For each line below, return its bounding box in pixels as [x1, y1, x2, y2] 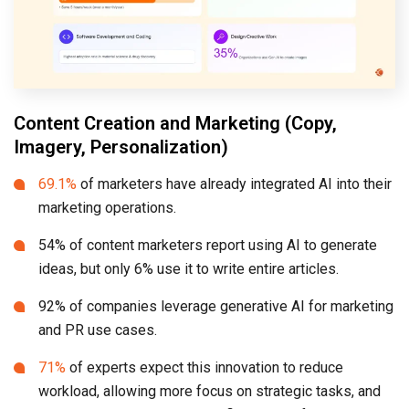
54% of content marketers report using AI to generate [38, 236, 377, 255]
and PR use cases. [38, 321, 157, 340]
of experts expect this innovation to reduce [66, 359, 343, 377]
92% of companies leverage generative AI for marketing [38, 298, 393, 316]
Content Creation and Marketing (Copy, [14, 112, 337, 135]
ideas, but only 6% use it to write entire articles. [38, 260, 339, 278]
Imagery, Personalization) [14, 136, 228, 159]
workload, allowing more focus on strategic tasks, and [38, 383, 381, 401]
